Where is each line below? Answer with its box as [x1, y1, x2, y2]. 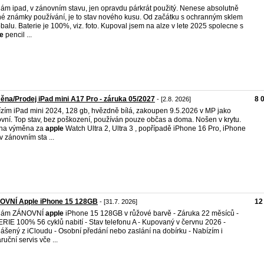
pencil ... [4, 31, 32, 39]
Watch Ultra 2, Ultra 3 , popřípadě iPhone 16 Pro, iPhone [64, 124, 246, 133]
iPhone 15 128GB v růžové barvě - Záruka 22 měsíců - [64, 209, 239, 217]
